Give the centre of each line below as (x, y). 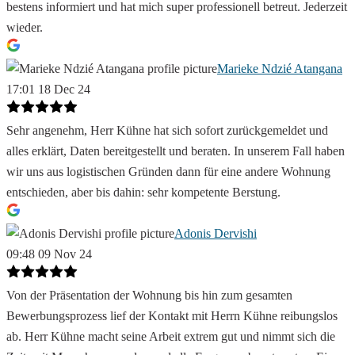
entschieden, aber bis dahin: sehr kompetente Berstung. (143, 193)
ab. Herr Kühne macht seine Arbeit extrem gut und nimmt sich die (171, 337)
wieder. (25, 28)
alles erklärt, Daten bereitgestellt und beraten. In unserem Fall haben (176, 151)
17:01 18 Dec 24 (48, 90)
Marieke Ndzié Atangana (280, 69)
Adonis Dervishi (216, 234)
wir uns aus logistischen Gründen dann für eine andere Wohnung (168, 172)
